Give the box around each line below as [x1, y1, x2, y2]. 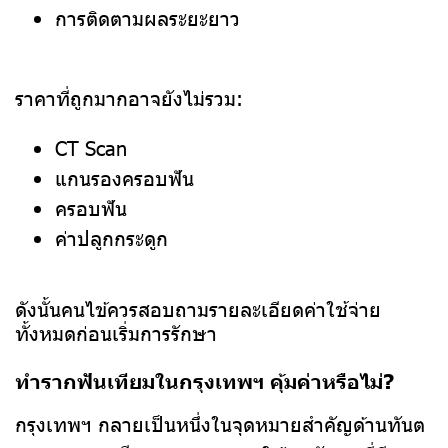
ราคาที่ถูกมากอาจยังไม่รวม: [15, 84, 243, 111]
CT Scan [55, 134, 127, 161]
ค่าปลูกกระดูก [55, 224, 168, 251]
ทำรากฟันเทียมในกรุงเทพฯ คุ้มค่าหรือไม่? [15, 367, 394, 394]
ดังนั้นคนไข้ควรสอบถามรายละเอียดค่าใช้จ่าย [15, 295, 381, 322]
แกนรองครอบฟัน [55, 164, 194, 191]
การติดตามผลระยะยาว [55, 4, 240, 31]
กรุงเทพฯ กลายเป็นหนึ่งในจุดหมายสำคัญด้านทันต [15, 410, 425, 437]
